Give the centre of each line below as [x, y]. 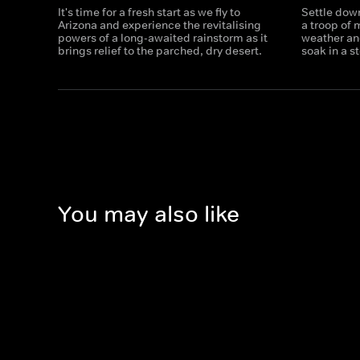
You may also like [149, 215]
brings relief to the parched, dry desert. [160, 51]
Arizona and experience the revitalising [160, 25]
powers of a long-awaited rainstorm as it [163, 38]
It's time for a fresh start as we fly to [149, 12]
